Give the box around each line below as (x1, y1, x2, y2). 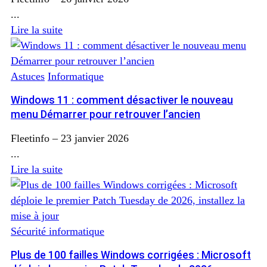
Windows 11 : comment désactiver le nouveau (11, 93, 233, 106)
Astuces (11, 70, 45, 82)
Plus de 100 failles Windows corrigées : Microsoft (11, 248, 251, 261)
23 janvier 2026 (61, 132, 129, 144)
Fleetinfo (11, 132, 49, 144)
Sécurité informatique (11, 225, 104, 237)
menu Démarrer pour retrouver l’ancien (11, 107, 200, 120)
